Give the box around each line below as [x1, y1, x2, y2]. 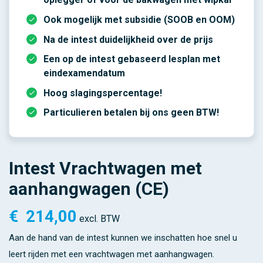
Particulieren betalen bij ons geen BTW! [43, 107, 219, 119]
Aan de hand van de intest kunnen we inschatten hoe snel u [9, 232, 237, 244]
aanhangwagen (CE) [9, 178, 169, 200]
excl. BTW [79, 213, 120, 225]
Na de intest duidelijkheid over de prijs [43, 33, 213, 45]
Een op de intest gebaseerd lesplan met [43, 53, 220, 65]
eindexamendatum [43, 68, 125, 79]
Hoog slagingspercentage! [43, 87, 162, 99]
